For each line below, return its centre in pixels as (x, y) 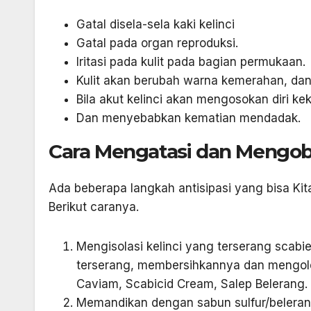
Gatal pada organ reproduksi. (157, 43)
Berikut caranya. (94, 207)
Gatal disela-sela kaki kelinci (155, 25)
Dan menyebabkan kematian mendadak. (188, 118)
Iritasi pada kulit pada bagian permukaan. (191, 62)
